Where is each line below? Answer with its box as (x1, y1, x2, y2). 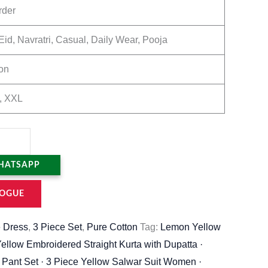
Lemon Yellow (160, 222, 221, 233)
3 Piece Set (33, 222, 82, 233)
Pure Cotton (87, 222, 138, 233)
